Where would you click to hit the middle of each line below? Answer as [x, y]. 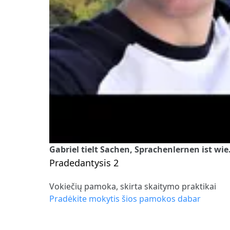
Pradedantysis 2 [84, 162]
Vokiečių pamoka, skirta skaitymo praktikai [133, 186]
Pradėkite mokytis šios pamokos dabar [125, 198]
